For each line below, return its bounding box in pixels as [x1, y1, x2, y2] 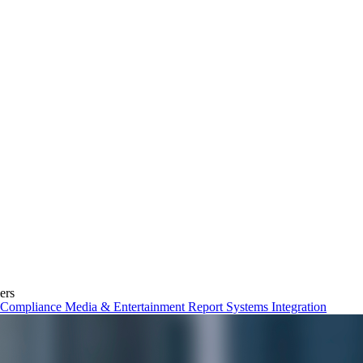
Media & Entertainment [65, 300, 188, 314]
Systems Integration [226, 300, 327, 314]
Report [188, 300, 226, 314]
